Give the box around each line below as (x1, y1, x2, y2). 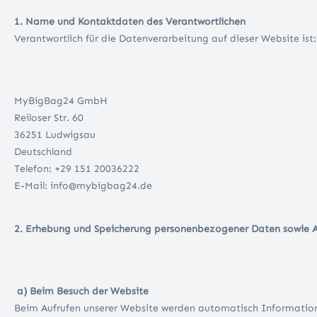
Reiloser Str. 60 (14, 112, 86, 125)
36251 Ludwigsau (14, 129, 98, 142)
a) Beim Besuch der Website (14, 285, 149, 298)
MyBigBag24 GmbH (14, 95, 110, 108)
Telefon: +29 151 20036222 (14, 163, 142, 175)
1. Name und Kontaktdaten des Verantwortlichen (14, 16, 246, 28)
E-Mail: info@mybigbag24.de (14, 180, 152, 192)
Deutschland (14, 146, 75, 158)
